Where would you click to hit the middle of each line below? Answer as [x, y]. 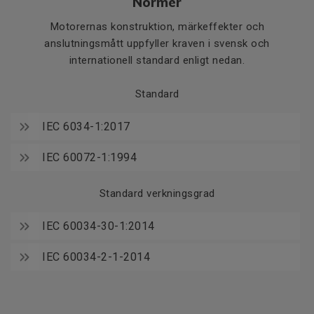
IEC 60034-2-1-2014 [96, 257]
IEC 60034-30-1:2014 [98, 226]
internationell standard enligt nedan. [157, 60]
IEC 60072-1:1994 [91, 157]
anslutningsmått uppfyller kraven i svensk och [157, 43]
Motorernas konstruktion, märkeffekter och [157, 27]
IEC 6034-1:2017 [86, 127]
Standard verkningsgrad [157, 193]
